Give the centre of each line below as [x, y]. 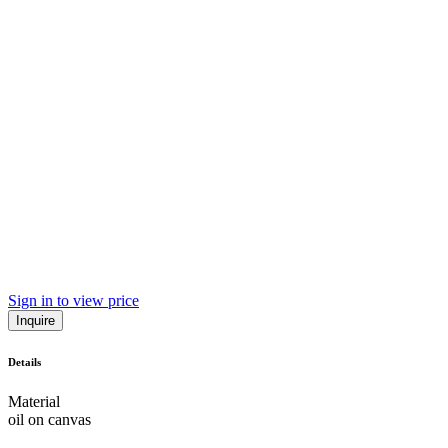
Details [24, 361]
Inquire [35, 320]
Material [34, 401]
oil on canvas [49, 419]
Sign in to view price [73, 300]
